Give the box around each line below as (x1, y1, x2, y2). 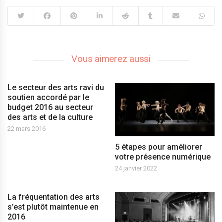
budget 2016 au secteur (7, 102, 93, 112)
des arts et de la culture (7, 112, 93, 122)
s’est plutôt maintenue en (7, 202, 99, 212)
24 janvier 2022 (115, 165, 158, 172)
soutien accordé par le (7, 92, 89, 102)
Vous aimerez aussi (71, 53, 151, 64)
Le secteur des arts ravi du (7, 82, 104, 92)
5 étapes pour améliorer (115, 142, 203, 152)
